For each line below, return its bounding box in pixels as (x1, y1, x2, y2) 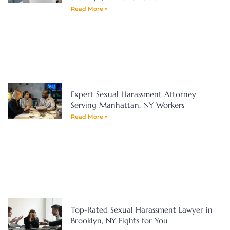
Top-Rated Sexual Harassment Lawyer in (70, 205, 213, 215)
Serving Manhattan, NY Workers (70, 100, 184, 110)
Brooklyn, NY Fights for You (70, 216, 168, 226)
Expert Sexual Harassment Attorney (70, 89, 196, 100)
